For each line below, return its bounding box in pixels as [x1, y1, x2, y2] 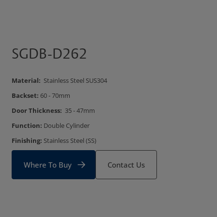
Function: [12, 121, 44, 130]
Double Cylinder [44, 121, 90, 130]
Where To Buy [24, 160, 72, 170]
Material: [12, 76, 42, 85]
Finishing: [12, 136, 44, 145]
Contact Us [108, 160, 145, 170]
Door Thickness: [12, 106, 62, 115]
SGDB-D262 [12, 45, 87, 64]
